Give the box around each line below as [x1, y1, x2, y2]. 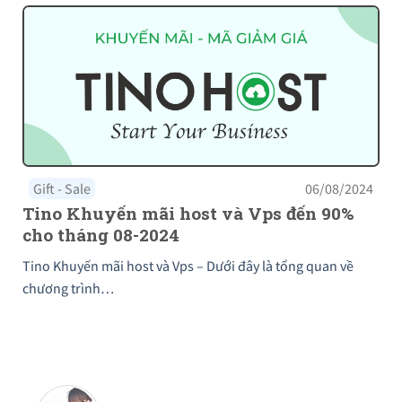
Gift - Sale [33, 179, 91, 197]
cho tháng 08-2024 [22, 223, 179, 246]
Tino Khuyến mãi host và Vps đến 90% [22, 201, 354, 224]
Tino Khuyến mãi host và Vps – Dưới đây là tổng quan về [22, 256, 354, 275]
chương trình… [22, 278, 114, 297]
